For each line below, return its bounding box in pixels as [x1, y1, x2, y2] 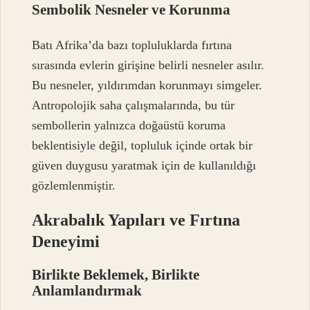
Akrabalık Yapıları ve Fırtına [32, 210, 241, 229]
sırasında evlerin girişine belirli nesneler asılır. [32, 57, 265, 72]
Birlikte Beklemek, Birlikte [32, 266, 200, 282]
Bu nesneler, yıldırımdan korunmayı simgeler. [32, 77, 263, 92]
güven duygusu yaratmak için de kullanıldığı [32, 158, 257, 172]
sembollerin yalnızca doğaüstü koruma [32, 118, 226, 132]
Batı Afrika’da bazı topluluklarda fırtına [32, 37, 232, 52]
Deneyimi [32, 232, 100, 250]
